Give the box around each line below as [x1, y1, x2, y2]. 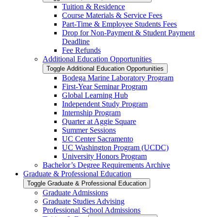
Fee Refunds [62, 46, 101, 55]
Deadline [62, 37, 90, 46]
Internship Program [62, 108, 121, 117]
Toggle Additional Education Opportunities [46, 65, 164, 73]
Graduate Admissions [43, 188, 108, 197]
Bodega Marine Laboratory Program [62, 74, 173, 82]
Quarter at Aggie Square [62, 117, 136, 126]
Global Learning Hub [62, 91, 128, 100]
